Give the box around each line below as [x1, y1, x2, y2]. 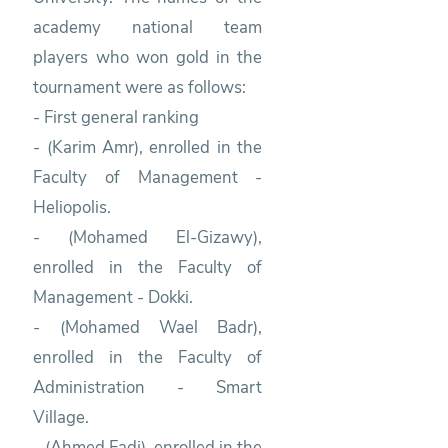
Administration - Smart [33, 375, 263, 399]
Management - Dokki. [33, 285, 194, 309]
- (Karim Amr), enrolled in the [33, 135, 263, 159]
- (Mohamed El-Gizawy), [33, 225, 263, 249]
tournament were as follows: [33, 75, 247, 99]
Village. [33, 405, 90, 429]
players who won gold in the [33, 45, 263, 69]
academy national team [33, 15, 263, 39]
